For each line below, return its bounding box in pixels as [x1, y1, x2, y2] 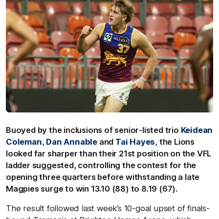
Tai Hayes [115, 136, 155, 147]
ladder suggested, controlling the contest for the [6, 160, 197, 170]
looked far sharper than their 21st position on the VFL [6, 148, 212, 158]
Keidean [180, 125, 213, 135]
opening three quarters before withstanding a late [6, 172, 200, 182]
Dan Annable [46, 136, 98, 147]
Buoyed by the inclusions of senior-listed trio [6, 125, 181, 135]
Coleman [6, 136, 42, 147]
